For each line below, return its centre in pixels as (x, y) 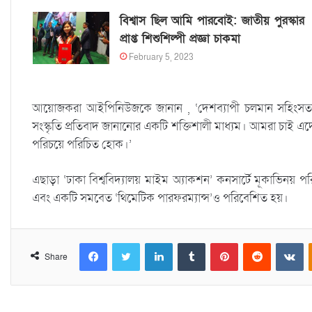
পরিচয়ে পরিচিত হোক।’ (82, 144)
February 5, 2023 (161, 57)
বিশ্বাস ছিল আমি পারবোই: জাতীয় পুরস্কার (212, 20)
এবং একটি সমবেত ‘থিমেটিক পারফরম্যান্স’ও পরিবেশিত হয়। (160, 198)
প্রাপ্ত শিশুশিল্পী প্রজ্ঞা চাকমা (180, 38)
